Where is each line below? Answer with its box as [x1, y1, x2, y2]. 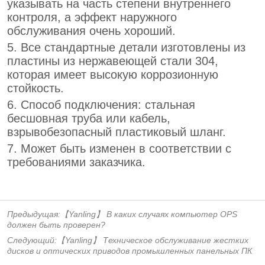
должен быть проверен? [7, 219, 106, 230]
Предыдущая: [7, 209, 61, 219]
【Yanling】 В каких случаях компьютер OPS [60, 209, 238, 219]
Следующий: [7, 235, 57, 245]
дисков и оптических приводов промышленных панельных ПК [7, 245, 253, 256]
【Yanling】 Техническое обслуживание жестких [57, 235, 249, 245]
